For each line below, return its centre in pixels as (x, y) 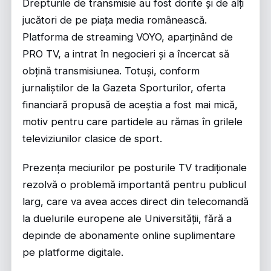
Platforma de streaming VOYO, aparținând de (128, 37)
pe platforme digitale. (73, 252)
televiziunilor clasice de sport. (92, 139)
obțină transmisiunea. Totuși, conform (111, 71)
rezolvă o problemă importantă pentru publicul (134, 184)
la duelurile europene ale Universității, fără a (127, 218)
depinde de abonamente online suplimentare (129, 235)
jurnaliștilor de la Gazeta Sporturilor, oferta (124, 88)
